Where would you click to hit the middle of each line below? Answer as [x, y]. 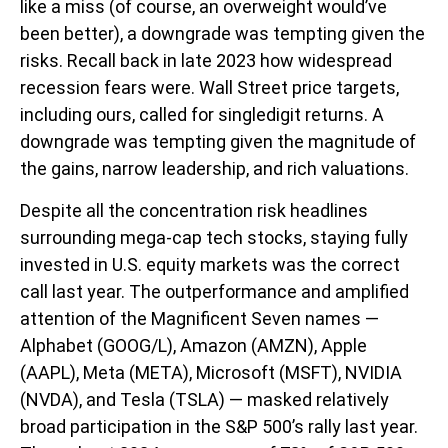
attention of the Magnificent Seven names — [199, 318]
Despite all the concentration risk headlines [194, 210]
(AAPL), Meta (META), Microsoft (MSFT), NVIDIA [211, 372]
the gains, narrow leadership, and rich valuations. [214, 168]
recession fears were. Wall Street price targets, [209, 87]
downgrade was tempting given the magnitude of [218, 141]
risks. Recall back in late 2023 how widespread [206, 60]
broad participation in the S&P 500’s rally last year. [219, 426]
